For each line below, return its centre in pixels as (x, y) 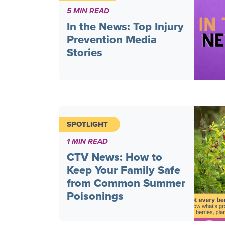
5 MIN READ (88, 10)
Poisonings (95, 196)
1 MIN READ (87, 141)
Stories (85, 52)
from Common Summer (126, 183)
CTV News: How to (115, 157)
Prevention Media (112, 39)
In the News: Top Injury (125, 26)
